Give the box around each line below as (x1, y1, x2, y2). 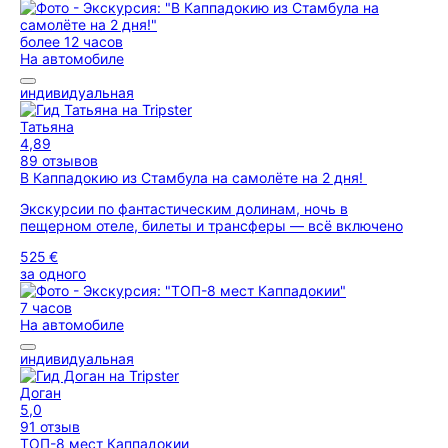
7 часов (20, 299, 72, 316)
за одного (20, 265, 86, 282)
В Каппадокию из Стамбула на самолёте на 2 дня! (20, 169, 367, 186)
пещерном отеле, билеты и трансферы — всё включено (20, 217, 403, 234)
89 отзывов (20, 152, 98, 169)
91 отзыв (20, 418, 80, 435)
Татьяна (20, 118, 74, 135)
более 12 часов (20, 33, 123, 50)
